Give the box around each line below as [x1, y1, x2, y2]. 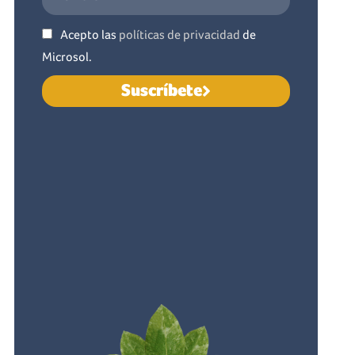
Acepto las [59, 26, 119, 42]
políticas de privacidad [118, 26, 240, 42]
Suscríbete [120, 80, 202, 101]
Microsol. [41, 48, 92, 64]
